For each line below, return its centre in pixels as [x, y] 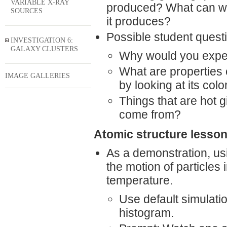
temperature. [140, 181]
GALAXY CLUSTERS [44, 49]
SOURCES [27, 11]
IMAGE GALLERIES [37, 75]
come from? [150, 115]
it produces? [139, 22]
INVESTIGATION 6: [42, 40]
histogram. [146, 213]
